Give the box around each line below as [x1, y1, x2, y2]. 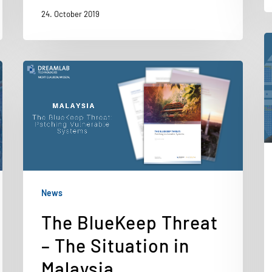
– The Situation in [41, 234, 189, 256]
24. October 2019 [41, 9, 100, 19]
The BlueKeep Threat [41, 211, 218, 233]
